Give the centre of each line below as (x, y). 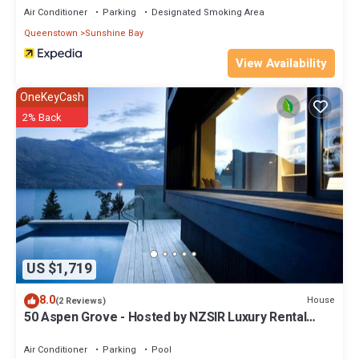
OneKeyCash (52, 97)
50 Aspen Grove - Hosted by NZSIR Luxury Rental (165, 317)
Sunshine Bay (114, 33)
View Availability (281, 63)
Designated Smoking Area (208, 12)
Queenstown (51, 33)
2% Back (42, 117)
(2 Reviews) (81, 301)
